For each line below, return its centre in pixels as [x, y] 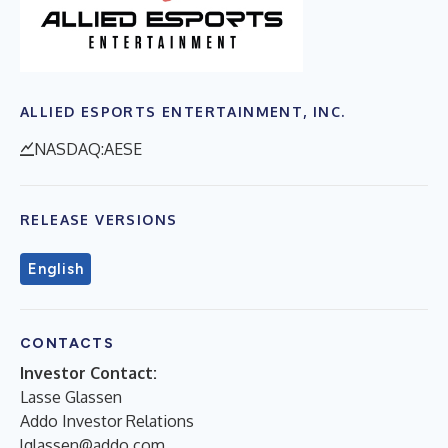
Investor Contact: [88, 372]
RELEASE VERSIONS [99, 219]
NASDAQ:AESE [88, 148]
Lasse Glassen [71, 396]
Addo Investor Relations [107, 420]
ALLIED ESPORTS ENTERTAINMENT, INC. [183, 111]
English [56, 268]
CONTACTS [67, 343]
